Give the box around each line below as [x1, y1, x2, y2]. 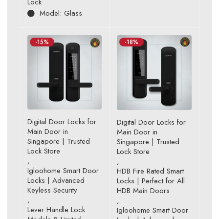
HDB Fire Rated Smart [117, 166, 184, 177]
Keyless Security [27, 185, 77, 196]
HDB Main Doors [117, 185, 170, 197]
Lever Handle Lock [27, 204, 85, 216]
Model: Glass [40, 8, 82, 19]
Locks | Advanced [27, 175, 85, 186]
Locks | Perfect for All [117, 175, 185, 187]
